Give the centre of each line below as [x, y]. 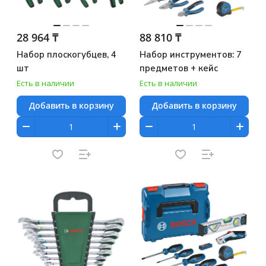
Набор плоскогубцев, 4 [66, 54]
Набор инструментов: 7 [191, 54]
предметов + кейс [179, 68]
